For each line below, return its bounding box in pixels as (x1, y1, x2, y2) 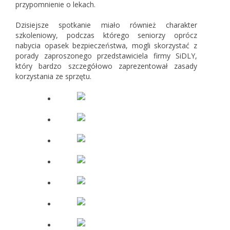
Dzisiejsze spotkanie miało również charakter (15, 20, 197, 30)
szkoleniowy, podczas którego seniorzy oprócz (15, 30, 197, 40)
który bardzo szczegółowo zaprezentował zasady (15, 61, 197, 71)
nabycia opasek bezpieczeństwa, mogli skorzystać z (15, 40, 197, 50)
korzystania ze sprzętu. (15, 71, 91, 81)
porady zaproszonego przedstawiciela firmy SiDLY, (15, 50, 197, 61)
